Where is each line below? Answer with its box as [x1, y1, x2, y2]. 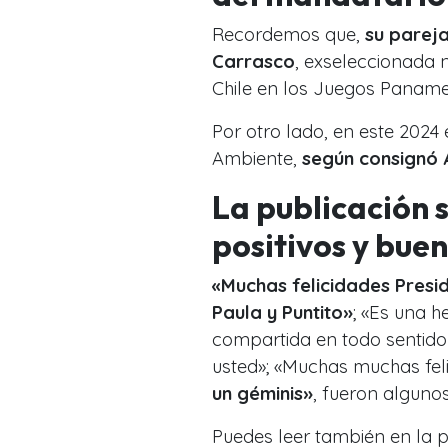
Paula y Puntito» [212, 300, 353, 324]
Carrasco [212, 49, 295, 73]
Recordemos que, [212, 22, 365, 46]
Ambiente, [212, 146, 302, 170]
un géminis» [212, 381, 313, 405]
